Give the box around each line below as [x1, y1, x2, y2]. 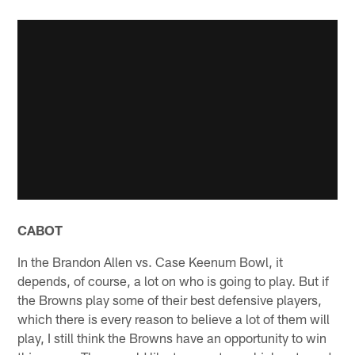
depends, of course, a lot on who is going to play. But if [17, 273, 330, 289]
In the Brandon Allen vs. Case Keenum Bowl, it [17, 254, 284, 270]
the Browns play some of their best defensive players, [17, 292, 323, 308]
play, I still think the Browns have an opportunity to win [17, 330, 327, 346]
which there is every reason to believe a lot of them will [17, 311, 330, 327]
